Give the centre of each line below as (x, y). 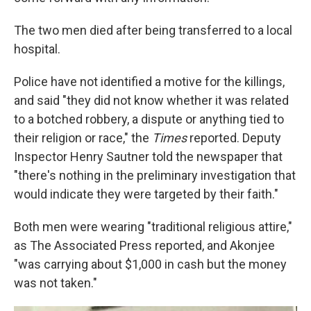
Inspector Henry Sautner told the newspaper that (148, 156)
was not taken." (56, 283)
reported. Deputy (234, 137)
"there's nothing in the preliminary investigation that (155, 175)
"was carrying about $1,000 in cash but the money (150, 264)
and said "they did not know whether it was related (151, 100)
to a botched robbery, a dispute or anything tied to (149, 119)
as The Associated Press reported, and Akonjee (144, 245)
